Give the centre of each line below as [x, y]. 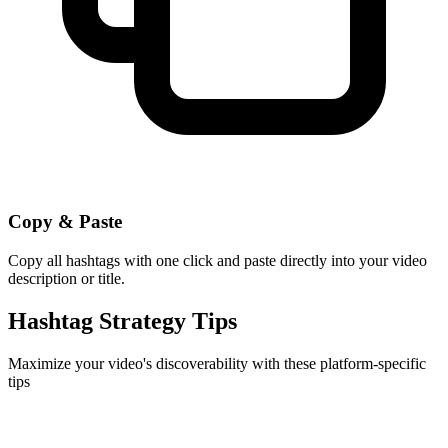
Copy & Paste [65, 222]
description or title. [66, 278]
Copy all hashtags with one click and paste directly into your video [217, 260]
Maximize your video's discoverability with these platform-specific [217, 363]
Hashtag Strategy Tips [122, 320]
